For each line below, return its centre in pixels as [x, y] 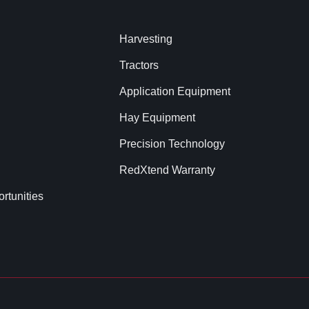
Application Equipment [175, 91]
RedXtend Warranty [167, 170]
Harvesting [146, 39]
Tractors [139, 65]
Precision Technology [172, 143]
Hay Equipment [157, 117]
